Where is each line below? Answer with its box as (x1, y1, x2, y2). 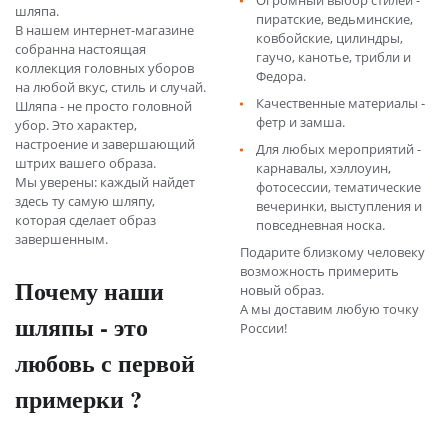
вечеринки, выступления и (256, 197, 422, 215)
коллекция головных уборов (15, 59, 194, 77)
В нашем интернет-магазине (15, 21, 194, 39)
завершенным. (15, 230, 108, 248)
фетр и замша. (256, 113, 345, 131)
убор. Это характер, (15, 116, 137, 134)
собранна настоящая (15, 40, 146, 58)
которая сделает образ (15, 211, 156, 229)
